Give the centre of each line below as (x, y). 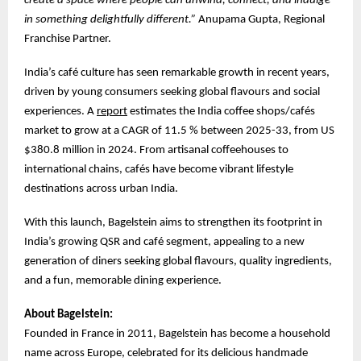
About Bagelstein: (68, 314)
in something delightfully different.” (111, 19)
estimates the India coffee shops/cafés (221, 111)
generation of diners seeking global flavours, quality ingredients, (178, 261)
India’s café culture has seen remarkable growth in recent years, (177, 73)
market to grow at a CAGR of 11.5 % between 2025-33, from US (179, 131)
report (112, 111)
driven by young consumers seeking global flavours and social (172, 92)
